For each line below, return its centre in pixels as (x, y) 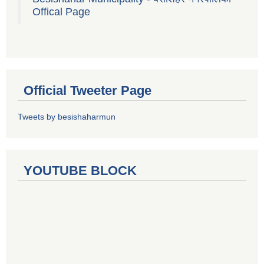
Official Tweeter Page (88, 90)
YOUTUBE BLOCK (80, 170)
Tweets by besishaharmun (67, 116)
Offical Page (61, 11)
